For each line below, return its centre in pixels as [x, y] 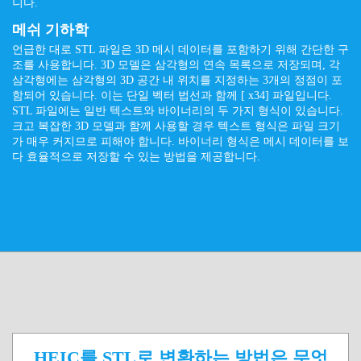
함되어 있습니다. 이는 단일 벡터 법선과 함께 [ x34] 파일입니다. [172, 95]
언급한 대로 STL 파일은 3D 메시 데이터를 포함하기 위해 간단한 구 [180, 50]
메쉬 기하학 [50, 30]
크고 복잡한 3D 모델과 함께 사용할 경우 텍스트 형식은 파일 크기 [176, 126]
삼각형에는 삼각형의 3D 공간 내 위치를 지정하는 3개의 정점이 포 [177, 80]
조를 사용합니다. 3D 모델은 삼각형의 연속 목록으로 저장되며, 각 [176, 65]
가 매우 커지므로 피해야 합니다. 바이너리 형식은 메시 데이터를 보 [180, 141]
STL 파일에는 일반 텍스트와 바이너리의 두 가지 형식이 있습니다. [178, 111]
